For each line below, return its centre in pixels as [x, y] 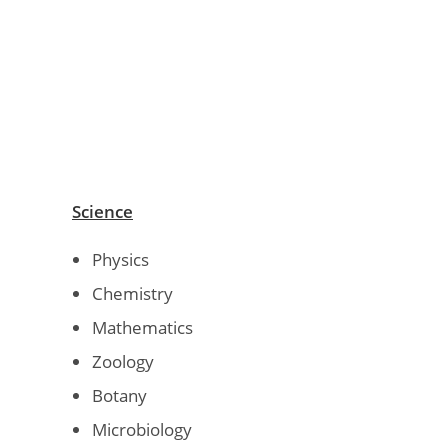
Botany [119, 395]
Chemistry [132, 293]
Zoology [123, 361]
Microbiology [142, 429]
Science [102, 211]
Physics [120, 259]
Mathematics [142, 327]
